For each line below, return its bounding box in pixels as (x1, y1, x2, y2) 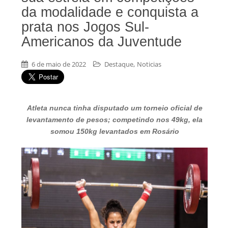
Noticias (137, 60, 161, 69)
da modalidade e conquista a (21, 5, 198, 20)
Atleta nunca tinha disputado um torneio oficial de (26, 104, 203, 112)
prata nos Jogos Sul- (21, 19, 149, 35)
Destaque (104, 60, 133, 69)
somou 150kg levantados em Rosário (50, 127, 179, 136)
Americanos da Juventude (21, 34, 182, 50)
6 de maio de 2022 (32, 60, 86, 69)
